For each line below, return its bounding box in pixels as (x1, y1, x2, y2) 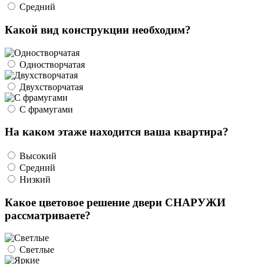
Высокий (19, 151, 57, 161)
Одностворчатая (17, 59, 85, 70)
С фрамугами (17, 104, 73, 114)
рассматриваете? (5, 209, 91, 222)
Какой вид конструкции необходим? (5, 23, 191, 36)
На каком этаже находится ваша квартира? (5, 126, 229, 138)
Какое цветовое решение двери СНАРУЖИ (5, 196, 226, 209)
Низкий (19, 174, 51, 184)
